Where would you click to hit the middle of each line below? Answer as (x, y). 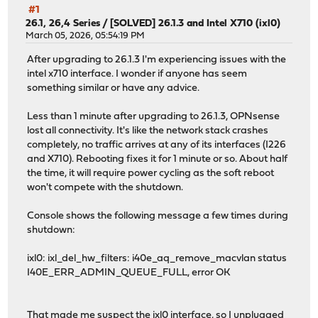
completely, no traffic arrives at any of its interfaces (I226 (157, 146)
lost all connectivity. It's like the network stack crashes (148, 131)
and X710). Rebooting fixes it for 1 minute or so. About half (158, 160)
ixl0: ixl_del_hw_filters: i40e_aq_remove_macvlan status (157, 259)
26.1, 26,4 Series (63, 23)
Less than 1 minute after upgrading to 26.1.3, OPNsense (154, 117)
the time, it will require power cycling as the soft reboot (151, 174)
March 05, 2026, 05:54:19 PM (86, 35)
